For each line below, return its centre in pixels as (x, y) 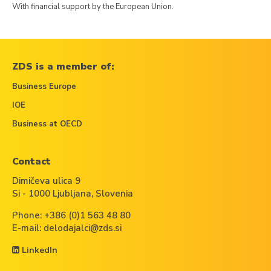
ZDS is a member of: (63, 67)
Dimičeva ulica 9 (46, 181)
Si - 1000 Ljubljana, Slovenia (73, 194)
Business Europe (44, 87)
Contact (31, 162)
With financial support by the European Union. (93, 7)
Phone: (28, 215)
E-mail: (28, 228)
